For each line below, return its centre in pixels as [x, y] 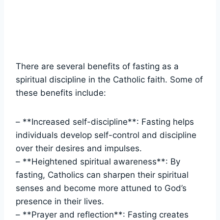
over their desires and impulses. [79, 148]
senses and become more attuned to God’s [101, 188]
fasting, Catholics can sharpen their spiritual [102, 175]
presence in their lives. [60, 201]
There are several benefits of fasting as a [97, 66]
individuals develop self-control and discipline [106, 135]
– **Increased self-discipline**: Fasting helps [105, 122]
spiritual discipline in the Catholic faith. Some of [109, 79]
